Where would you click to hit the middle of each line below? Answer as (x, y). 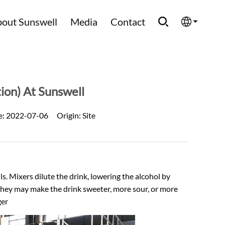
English (190, 55)
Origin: (69, 115)
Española (190, 80)
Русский (190, 153)
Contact (128, 22)
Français (190, 104)
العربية (190, 129)
